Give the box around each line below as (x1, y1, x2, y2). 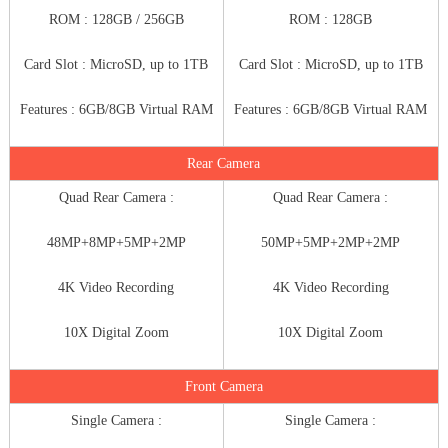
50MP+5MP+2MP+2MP (261, 235, 401, 251)
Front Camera (184, 379, 263, 395)
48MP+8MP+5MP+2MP (46, 235, 186, 251)
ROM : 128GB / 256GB (48, 12, 184, 28)
